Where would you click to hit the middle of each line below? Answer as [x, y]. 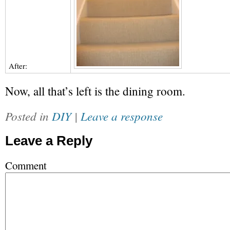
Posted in [28, 116]
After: [18, 66]
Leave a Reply [49, 141]
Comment [26, 165]
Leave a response [122, 116]
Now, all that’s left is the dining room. [95, 91]
